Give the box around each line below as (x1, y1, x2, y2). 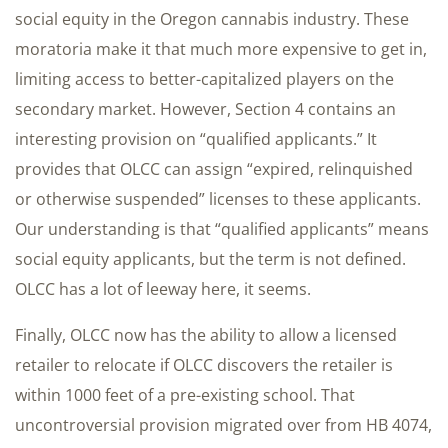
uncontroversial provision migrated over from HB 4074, (15, 413, 432, 436)
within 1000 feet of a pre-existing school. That (15, 383, 355, 406)
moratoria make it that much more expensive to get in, (15, 37, 427, 60)
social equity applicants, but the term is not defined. (15, 247, 406, 270)
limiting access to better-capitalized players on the (15, 67, 394, 90)
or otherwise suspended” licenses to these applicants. (15, 187, 421, 210)
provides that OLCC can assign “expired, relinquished (15, 157, 413, 180)
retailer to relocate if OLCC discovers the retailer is (15, 353, 393, 376)
